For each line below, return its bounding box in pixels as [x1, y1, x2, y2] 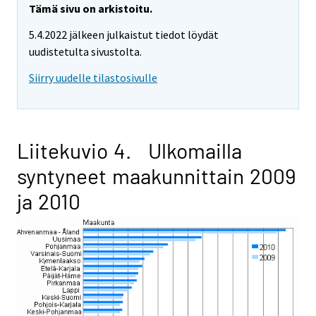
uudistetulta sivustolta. [29, 44, 142, 59]
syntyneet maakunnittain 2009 [17, 162, 296, 188]
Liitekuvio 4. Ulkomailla [17, 137, 242, 163]
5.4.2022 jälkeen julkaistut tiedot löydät [29, 28, 219, 42]
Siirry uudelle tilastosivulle [29, 70, 157, 85]
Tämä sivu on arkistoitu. [29, 1, 152, 16]
